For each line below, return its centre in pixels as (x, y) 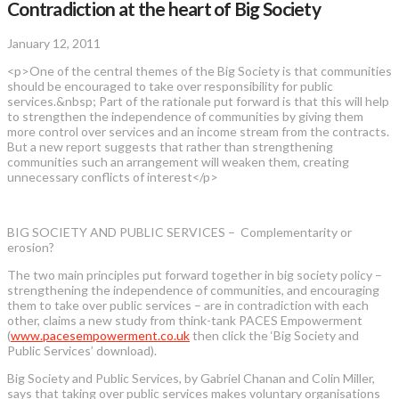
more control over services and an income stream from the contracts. (198, 131)
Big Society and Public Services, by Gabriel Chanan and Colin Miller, (191, 378)
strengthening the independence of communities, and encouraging (193, 289)
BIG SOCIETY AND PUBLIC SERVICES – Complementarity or (179, 232)
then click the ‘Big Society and (274, 335)
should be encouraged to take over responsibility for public (170, 85)
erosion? (31, 247)
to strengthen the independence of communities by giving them (185, 116)
